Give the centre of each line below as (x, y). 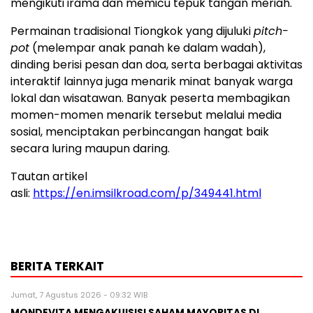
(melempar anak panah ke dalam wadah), (147, 48)
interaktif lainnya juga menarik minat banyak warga (152, 81)
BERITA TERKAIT (57, 266)
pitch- (271, 31)
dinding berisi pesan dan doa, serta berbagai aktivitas (156, 64)
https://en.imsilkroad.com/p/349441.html (147, 193)
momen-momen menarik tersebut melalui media (146, 115)
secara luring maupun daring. (90, 148)
